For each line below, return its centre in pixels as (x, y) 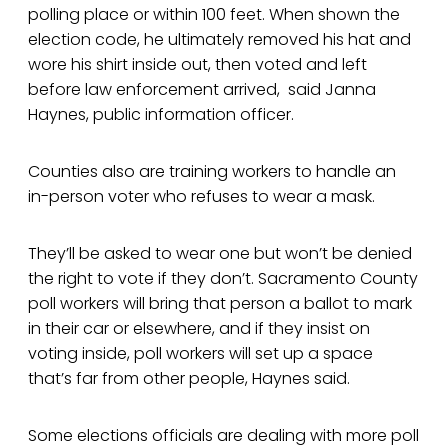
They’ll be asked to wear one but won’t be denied (220, 254)
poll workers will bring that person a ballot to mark (220, 304)
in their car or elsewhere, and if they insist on (199, 329)
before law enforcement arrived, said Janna (202, 90)
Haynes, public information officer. (161, 115)
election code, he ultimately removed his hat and (219, 40)
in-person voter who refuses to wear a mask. (201, 197)
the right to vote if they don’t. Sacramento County (223, 279)
